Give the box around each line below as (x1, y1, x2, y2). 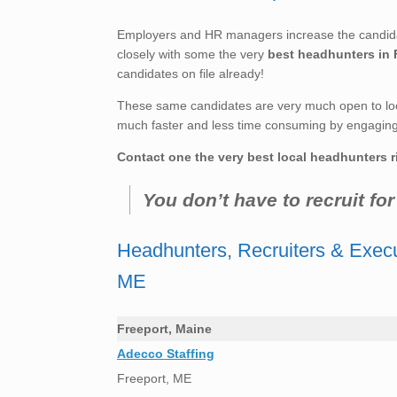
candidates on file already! (117, 66, 264, 82)
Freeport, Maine (117, 322, 212, 337)
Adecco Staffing (117, 346, 214, 362)
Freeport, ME (117, 371, 191, 386)
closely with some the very (117, 47, 268, 62)
